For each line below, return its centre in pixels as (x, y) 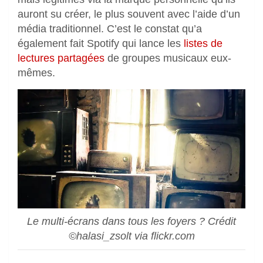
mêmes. (36, 73)
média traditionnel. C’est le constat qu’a (110, 28)
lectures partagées (61, 58)
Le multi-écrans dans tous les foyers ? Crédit (131, 222)
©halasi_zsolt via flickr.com (131, 236)
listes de (203, 43)
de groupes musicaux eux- (168, 58)
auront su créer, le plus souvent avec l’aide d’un (129, 14)
